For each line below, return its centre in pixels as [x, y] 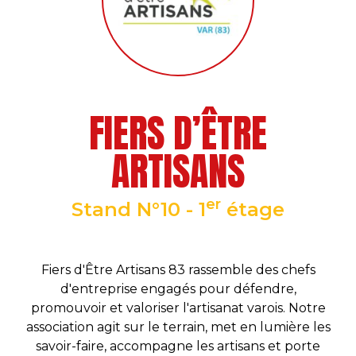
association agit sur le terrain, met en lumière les [178, 327]
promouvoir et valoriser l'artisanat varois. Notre [178, 308]
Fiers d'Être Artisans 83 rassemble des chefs [178, 270]
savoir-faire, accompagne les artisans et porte [178, 346]
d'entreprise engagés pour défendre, [178, 289]
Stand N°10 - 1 [139, 209]
